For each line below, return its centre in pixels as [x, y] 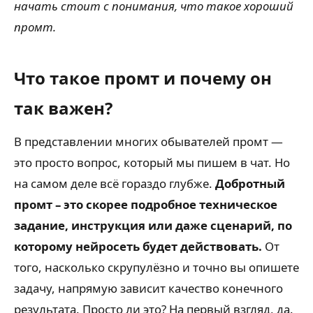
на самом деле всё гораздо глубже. [115, 183]
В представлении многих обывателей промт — [148, 141]
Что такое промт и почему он [143, 78]
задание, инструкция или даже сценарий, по [153, 225]
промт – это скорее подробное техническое [146, 204]
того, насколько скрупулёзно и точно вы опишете [156, 267]
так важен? [63, 108]
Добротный [250, 183]
